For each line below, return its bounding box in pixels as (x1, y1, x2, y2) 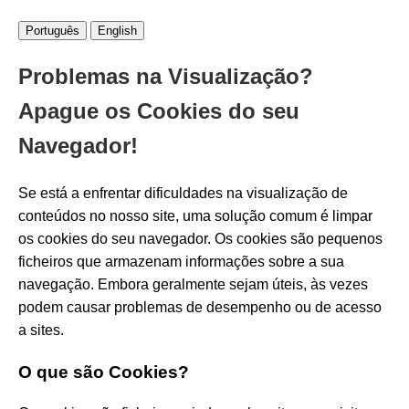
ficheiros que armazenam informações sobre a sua (18, 253, 344, 269)
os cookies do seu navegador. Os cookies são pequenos (18, 230, 383, 246)
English (98, 24, 137, 37)
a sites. (18, 321, 64, 338)
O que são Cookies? (18, 362, 189, 382)
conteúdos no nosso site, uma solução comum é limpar (18, 207, 372, 224)
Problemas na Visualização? (18, 64, 313, 89)
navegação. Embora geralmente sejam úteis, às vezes (18, 276, 368, 292)
